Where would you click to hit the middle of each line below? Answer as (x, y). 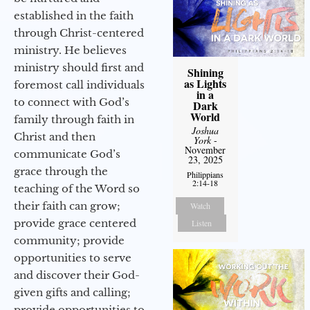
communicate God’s (67, 154)
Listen (202, 222)
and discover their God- (77, 275)
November (206, 149)
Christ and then (55, 137)
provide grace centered (75, 224)
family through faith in (74, 120)
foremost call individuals (79, 85)
